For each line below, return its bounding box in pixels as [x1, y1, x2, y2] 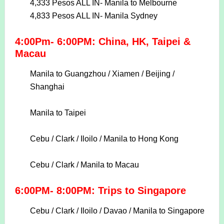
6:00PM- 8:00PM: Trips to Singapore [14, 185, 186, 196]
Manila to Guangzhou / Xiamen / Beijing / [29, 69, 174, 78]
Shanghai [29, 82, 64, 91]
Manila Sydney [104, 11, 157, 20]
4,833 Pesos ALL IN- [29, 11, 104, 20]
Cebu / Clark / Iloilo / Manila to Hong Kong [29, 134, 178, 143]
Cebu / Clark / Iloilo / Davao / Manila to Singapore [29, 206, 204, 215]
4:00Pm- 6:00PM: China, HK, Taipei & [14, 36, 190, 47]
